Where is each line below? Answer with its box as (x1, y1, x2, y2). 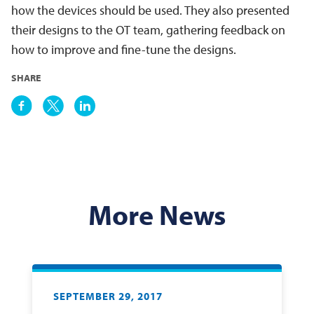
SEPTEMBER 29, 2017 (53, 289, 163, 303)
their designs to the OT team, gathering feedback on (11, 22, 285, 38)
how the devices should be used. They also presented (11, 2, 289, 18)
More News (88, 196, 226, 232)
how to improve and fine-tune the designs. (11, 41, 236, 57)
